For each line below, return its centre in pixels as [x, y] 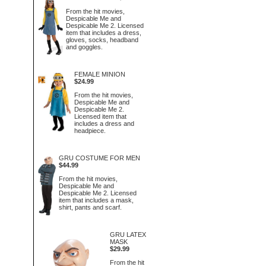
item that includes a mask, [96, 200]
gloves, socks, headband [102, 39]
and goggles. [85, 47]
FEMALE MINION [99, 74]
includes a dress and [104, 123]
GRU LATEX [128, 235]
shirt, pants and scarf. [91, 207]
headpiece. [90, 130]
